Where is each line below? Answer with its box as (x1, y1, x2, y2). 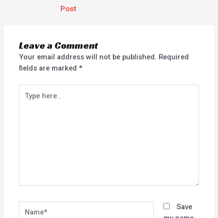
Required (159, 52, 189, 61)
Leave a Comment (19, 39, 98, 52)
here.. (18, 96, 38, 105)
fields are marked (19, 63, 79, 73)
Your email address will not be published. (19, 52, 157, 61)
